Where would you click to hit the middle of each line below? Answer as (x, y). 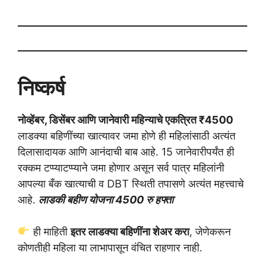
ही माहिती (50, 231)
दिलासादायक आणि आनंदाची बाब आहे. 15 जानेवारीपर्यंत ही (126, 151)
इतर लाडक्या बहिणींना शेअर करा (130, 231)
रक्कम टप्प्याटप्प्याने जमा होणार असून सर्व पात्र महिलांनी (121, 167)
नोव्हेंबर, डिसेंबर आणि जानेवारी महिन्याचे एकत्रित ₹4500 (125, 119)
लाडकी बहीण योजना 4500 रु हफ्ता (106, 199)
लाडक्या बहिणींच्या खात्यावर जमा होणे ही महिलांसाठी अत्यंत (127, 135)
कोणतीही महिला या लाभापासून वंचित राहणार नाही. (110, 247)
